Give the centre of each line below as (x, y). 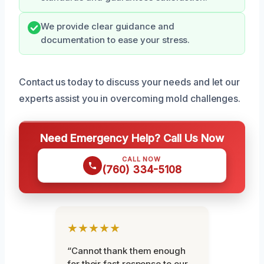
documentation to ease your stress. (115, 40)
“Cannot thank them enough (126, 251)
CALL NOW (141, 159)
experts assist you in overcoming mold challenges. (130, 99)
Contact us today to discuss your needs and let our (130, 82)
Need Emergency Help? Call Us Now (132, 138)
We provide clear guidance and (108, 27)
